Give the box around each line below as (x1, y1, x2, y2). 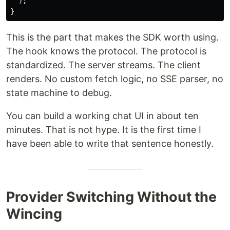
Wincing (6, 205, 62, 222)
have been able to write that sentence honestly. (6, 138, 214, 149)
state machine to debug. (6, 87, 112, 98)
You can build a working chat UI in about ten (6, 110, 199, 121)
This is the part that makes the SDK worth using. (6, 32, 219, 43)
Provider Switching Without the (6, 188, 217, 205)
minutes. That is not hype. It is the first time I (6, 124, 201, 135)
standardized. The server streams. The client (6, 60, 201, 70)
